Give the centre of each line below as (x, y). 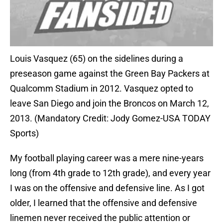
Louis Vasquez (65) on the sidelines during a (97, 59)
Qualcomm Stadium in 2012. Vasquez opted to (102, 89)
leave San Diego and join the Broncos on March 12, (110, 104)
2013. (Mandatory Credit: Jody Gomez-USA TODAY (110, 118)
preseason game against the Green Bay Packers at (110, 74)
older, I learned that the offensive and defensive (104, 203)
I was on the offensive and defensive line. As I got (107, 188)
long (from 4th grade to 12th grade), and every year (110, 173)
